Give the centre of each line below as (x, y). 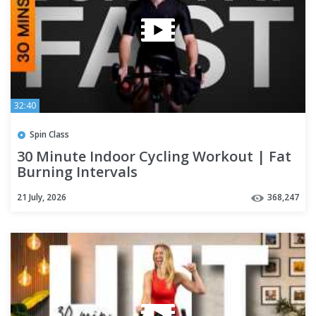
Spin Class (49, 134)
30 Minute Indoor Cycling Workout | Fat (154, 157)
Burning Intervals (77, 172)
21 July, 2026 (42, 197)
